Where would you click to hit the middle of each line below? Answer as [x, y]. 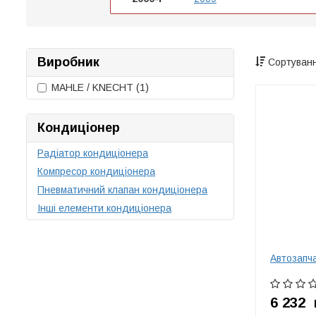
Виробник [68, 62]
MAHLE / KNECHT [94, 87]
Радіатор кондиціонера [93, 153]
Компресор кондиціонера [96, 171]
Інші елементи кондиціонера [104, 208]
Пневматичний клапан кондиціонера [122, 190]
